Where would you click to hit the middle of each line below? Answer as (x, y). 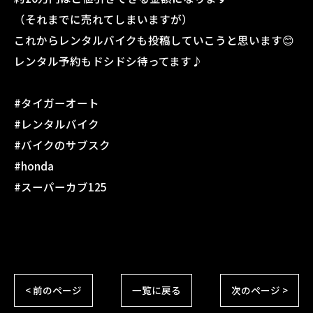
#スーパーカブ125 (60, 187)
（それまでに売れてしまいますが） (103, 19)
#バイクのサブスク (62, 145)
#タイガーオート (57, 103)
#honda (34, 166)
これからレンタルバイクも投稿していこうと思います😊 (154, 40)
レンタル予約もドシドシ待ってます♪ (108, 61)
